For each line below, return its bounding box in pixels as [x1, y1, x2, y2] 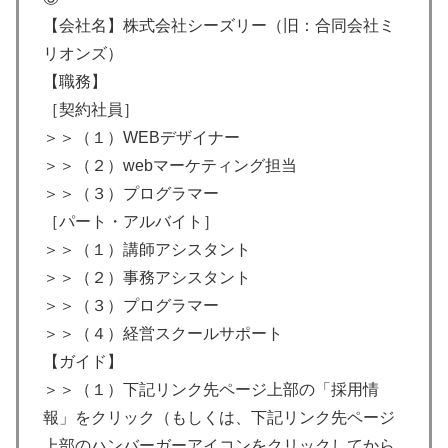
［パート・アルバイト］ [43, 212, 219, 230]
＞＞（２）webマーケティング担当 [43, 156, 297, 174]
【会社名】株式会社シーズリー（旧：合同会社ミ [43, 16, 395, 34]
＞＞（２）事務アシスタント [43, 268, 251, 286]
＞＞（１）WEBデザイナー [43, 128, 240, 146]
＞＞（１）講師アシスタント [43, 240, 251, 258]
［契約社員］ [43, 100, 139, 118]
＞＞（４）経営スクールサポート [43, 324, 283, 342]
